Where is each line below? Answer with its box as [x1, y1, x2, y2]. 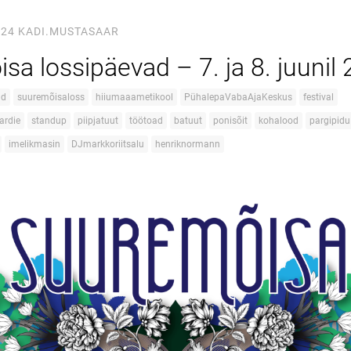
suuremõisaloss [17, 92, 85, 103]
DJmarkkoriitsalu [71, 139, 144, 150]
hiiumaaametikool [96, 92, 173, 103]
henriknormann [155, 139, 220, 150]
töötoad [129, 115, 163, 126]
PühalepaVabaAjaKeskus [184, 92, 292, 103]
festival [303, 92, 334, 103]
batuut [174, 115, 202, 126]
